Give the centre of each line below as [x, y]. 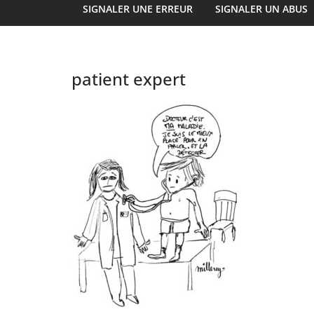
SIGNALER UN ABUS [261, 8]
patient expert [129, 78]
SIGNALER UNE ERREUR [138, 8]
